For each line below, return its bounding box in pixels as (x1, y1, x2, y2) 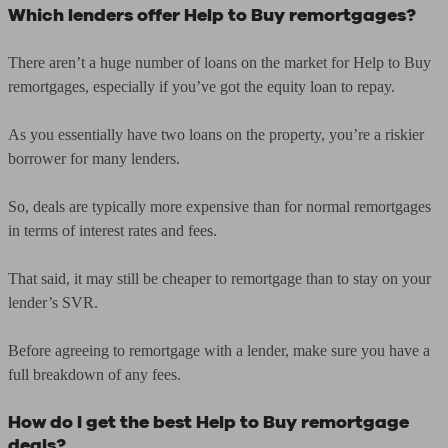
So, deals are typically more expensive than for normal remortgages (8, 198, 431, 215)
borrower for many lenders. (8, 150, 180, 167)
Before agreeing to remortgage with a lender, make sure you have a (8, 342, 430, 359)
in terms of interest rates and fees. (8, 222, 217, 239)
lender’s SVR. (8, 294, 98, 311)
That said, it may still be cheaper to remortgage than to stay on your (8, 270, 431, 287)
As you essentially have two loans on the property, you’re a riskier (8, 126, 424, 143)
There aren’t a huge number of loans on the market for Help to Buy (8, 54, 431, 71)
